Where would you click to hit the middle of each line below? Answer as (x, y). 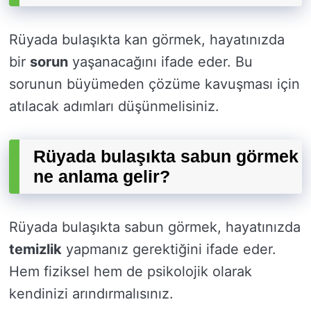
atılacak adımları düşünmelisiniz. (114, 107)
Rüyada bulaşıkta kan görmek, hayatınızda (147, 40)
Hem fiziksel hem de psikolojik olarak (131, 272)
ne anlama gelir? (102, 177)
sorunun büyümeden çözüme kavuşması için (154, 84)
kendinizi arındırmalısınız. (91, 294)
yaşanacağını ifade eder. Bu (160, 62)
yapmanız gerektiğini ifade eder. (169, 250)
